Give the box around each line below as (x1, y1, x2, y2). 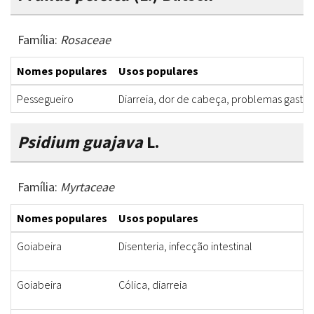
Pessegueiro (17, 92, 74, 107)
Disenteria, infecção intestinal (118, 239, 252, 254)
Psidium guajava (18, 131, 146, 153)
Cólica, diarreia (118, 278, 187, 292)
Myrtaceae (60, 179, 114, 196)
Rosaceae (60, 32, 111, 48)
